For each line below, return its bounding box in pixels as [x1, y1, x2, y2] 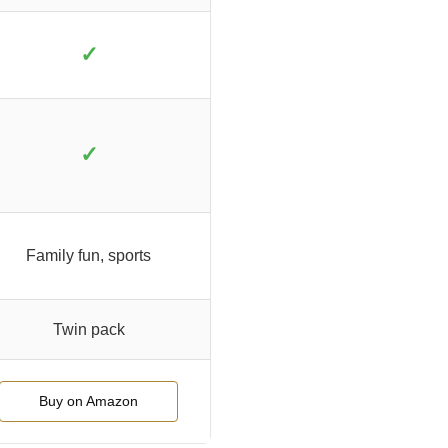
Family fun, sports [26, 247, 151, 265]
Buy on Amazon [39, 393, 138, 410]
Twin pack [52, 321, 125, 339]
